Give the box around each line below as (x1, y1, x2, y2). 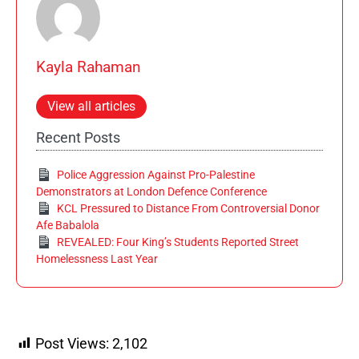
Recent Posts (36, 128, 120, 146)
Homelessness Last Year (36, 252, 158, 265)
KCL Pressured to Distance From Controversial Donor (57, 201, 321, 215)
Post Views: (35, 334, 109, 352)
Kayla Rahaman (36, 57, 141, 76)
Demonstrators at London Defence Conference (36, 184, 267, 198)
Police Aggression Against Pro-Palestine (57, 167, 256, 181)
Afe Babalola (36, 218, 99, 232)
